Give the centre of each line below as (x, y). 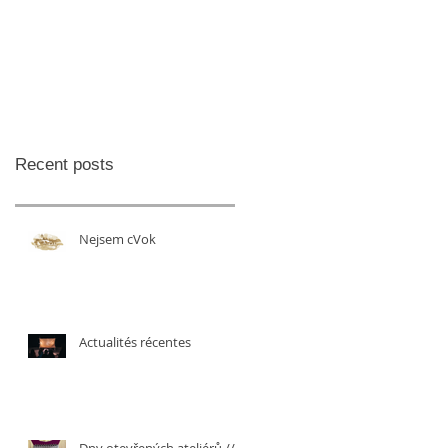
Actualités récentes (135, 342)
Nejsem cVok (117, 239)
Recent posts (64, 164)
